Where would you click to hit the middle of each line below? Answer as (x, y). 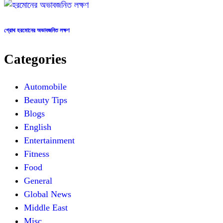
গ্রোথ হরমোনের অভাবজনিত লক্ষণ (37, 31)
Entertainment (49, 140)
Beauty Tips (46, 100)
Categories (35, 59)
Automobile (45, 86)
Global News (48, 194)
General (38, 180)
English (38, 127)
